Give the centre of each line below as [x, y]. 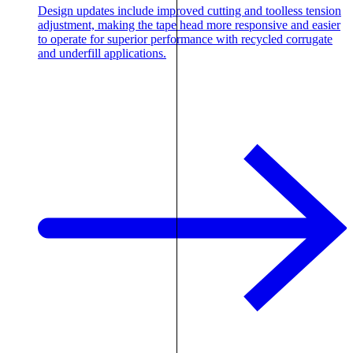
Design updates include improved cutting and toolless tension [190, 10]
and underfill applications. [102, 53]
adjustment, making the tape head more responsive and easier [189, 24]
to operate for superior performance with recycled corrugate [185, 39]
